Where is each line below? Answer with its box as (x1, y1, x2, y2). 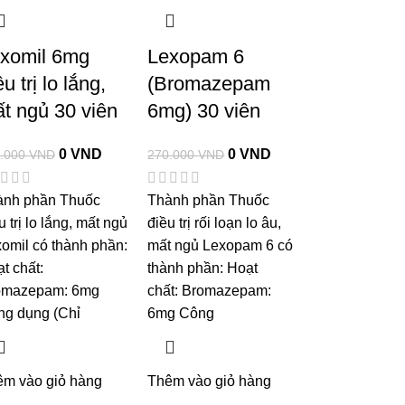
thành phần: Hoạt (147, 260, 259, 277)
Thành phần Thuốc (147, 193, 270, 209)
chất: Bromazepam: (147, 283, 272, 299)
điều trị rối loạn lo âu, (147, 215, 282, 231)
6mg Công (147, 306, 215, 322)
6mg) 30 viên (147, 99, 261, 123)
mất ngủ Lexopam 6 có (147, 238, 294, 254)
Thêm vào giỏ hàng (147, 373, 272, 390)
